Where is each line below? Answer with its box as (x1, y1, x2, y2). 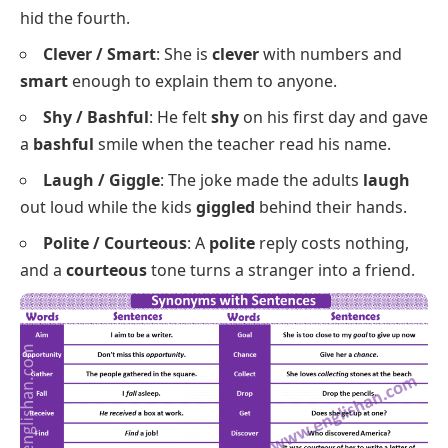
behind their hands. (255, 321, 407, 344)
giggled (196, 321, 255, 344)
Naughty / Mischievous (43, 78, 228, 101)
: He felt (149, 231, 211, 254)
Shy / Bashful (43, 231, 149, 254)
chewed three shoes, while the (20, 105, 254, 128)
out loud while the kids (20, 321, 196, 344)
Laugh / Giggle (43, 294, 160, 317)
